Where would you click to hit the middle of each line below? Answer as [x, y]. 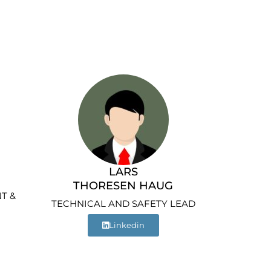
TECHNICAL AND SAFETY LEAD [123, 204]
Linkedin [126, 225]
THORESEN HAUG [123, 186]
